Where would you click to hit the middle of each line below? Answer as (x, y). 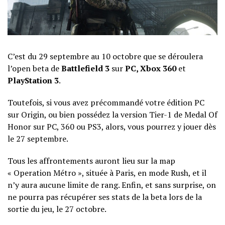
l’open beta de (34, 68)
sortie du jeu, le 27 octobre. (57, 209)
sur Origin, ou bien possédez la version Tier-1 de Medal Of (113, 114)
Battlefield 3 (85, 68)
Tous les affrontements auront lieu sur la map (91, 160)
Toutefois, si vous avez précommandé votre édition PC (106, 102)
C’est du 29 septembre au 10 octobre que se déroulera (105, 56)
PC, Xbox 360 (150, 68)
